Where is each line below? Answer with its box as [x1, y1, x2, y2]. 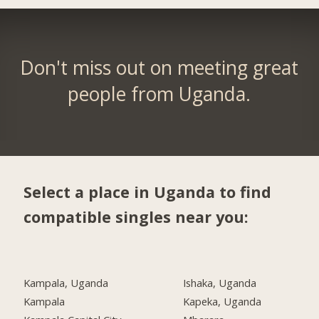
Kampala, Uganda [23, 276, 109, 291]
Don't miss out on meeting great [20, 54, 299, 80]
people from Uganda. [68, 80, 251, 107]
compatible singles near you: [23, 206, 249, 228]
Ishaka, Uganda [183, 276, 257, 291]
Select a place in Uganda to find [23, 182, 272, 203]
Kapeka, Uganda [183, 294, 262, 308]
